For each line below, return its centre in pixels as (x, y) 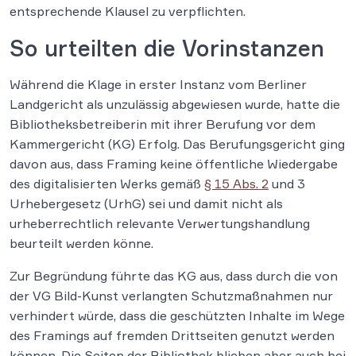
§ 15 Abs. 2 (236, 184)
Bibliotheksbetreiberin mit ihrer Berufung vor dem (163, 124)
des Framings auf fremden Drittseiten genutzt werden (172, 336)
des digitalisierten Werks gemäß (107, 184)
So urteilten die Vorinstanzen (167, 48)
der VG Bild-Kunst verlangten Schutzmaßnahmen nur (171, 296)
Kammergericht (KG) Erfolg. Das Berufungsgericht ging (177, 144)
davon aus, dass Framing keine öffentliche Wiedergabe (174, 164)
